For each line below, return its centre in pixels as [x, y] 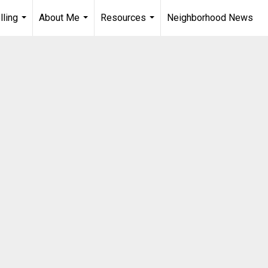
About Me [59, 18]
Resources [123, 18]
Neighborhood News [210, 18]
